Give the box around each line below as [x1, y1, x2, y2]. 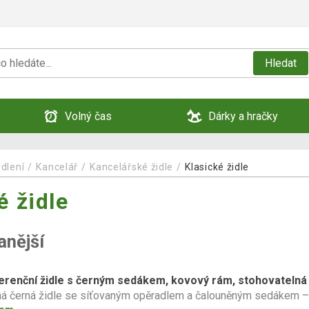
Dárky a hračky [208, 109, 278, 123]
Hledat [264, 56, 297, 70]
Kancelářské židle [90, 161, 174, 172]
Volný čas [65, 109, 112, 123]
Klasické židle [185, 161, 250, 172]
